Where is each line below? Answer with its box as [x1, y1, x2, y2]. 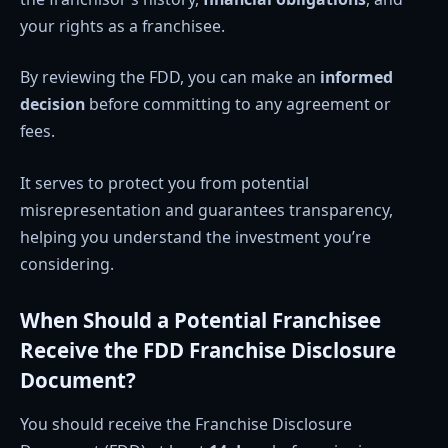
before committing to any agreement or [85, 93, 391, 116]
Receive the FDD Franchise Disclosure [20, 336, 396, 365]
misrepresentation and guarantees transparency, [20, 198, 393, 221]
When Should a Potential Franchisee [20, 306, 381, 335]
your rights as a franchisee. [20, 14, 225, 37]
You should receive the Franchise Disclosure [20, 412, 352, 435]
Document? [20, 366, 136, 395]
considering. [20, 252, 114, 275]
